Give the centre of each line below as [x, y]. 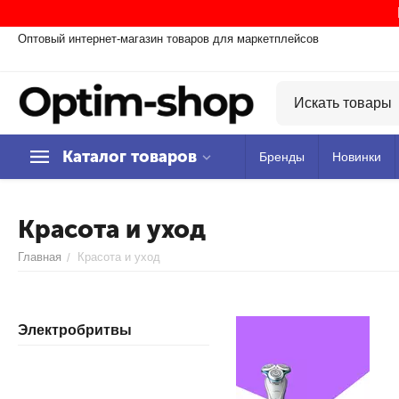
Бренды [282, 157]
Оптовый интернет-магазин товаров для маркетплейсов [168, 39]
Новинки [357, 157]
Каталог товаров [130, 157]
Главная [40, 257]
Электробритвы [75, 330]
